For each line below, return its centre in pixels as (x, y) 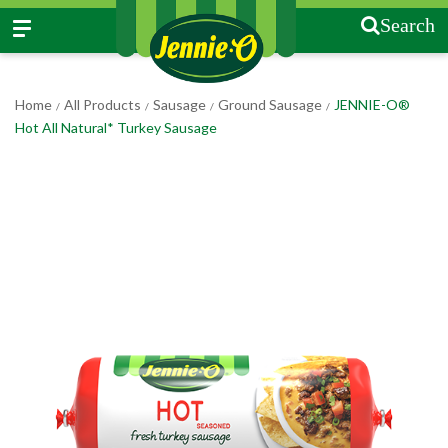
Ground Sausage (270, 104)
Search (407, 25)
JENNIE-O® (372, 104)
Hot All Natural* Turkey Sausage (116, 127)
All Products (102, 104)
